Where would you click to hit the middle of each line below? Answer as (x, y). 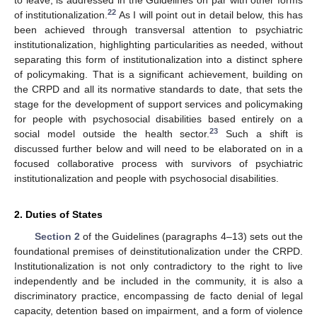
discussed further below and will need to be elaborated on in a (158, 149)
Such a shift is (261, 134)
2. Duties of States (58, 215)
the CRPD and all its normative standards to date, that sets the (158, 90)
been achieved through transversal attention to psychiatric (158, 30)
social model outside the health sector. (112, 134)
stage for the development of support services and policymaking (158, 104)
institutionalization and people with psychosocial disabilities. (146, 179)
